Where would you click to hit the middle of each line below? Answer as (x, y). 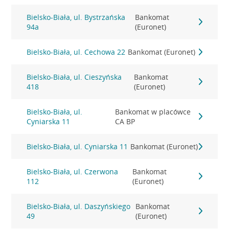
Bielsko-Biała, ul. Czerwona (73, 171)
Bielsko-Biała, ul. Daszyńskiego (79, 206)
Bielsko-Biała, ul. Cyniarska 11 (77, 146)
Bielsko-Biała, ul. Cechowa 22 (76, 52)
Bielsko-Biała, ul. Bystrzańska (76, 17)
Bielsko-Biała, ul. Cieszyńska (74, 77)
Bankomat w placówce (153, 112)
